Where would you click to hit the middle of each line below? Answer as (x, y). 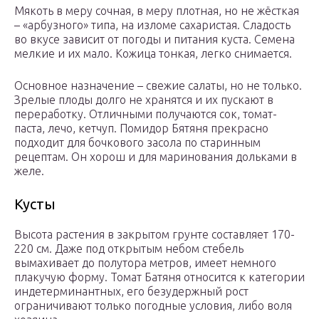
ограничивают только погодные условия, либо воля (153, 306)
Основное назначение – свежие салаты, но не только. (158, 86)
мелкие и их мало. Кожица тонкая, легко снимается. (153, 54)
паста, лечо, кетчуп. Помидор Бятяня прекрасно (141, 129)
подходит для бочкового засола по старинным (137, 143)
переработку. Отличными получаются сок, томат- (146, 114)
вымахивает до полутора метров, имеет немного (145, 263)
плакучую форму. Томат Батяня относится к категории (159, 277)
